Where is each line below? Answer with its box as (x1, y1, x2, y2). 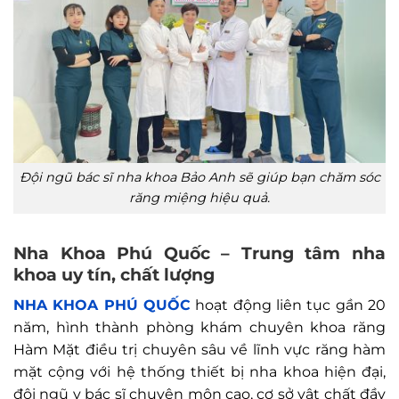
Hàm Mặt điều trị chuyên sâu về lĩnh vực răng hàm (13, 340, 386, 358)
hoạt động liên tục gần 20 (191, 296, 386, 313)
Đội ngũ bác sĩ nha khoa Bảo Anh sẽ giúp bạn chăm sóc (19, 169, 380, 186)
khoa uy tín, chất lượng (13, 264, 215, 286)
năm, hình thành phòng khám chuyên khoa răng (13, 318, 386, 336)
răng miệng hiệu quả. (129, 190, 270, 207)
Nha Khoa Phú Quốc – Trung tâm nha (13, 242, 386, 265)
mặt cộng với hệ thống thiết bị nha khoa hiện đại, (13, 362, 386, 380)
